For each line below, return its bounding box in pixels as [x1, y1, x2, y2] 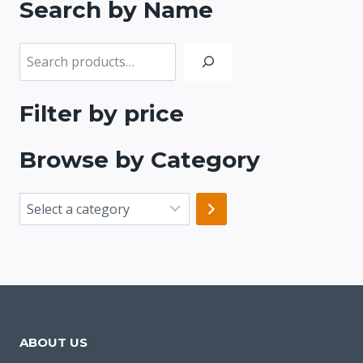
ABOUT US [19, 334, 88, 350]
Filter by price [19, 99, 184, 127]
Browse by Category [19, 145, 260, 173]
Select [19, 195, 58, 216]
